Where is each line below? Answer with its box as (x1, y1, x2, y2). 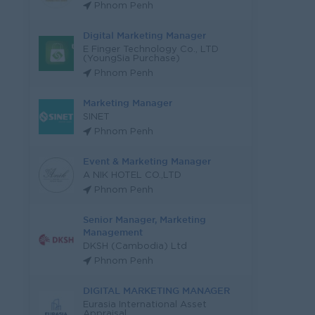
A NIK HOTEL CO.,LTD (83, 172, 181, 179)
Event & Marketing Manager (83, 156, 211, 166)
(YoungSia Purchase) (83, 55, 180, 63)
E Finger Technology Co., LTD (83, 46, 219, 53)
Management (83, 227, 143, 237)
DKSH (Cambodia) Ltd (83, 243, 187, 250)
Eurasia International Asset (83, 301, 207, 309)
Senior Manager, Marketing (83, 214, 206, 224)
